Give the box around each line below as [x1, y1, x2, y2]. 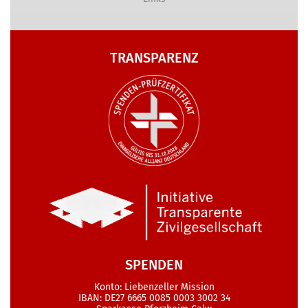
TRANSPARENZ [109, 49, 199, 67]
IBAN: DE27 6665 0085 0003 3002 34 [78, 291, 230, 304]
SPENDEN [125, 256, 183, 273]
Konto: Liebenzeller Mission [93, 280, 214, 293]
